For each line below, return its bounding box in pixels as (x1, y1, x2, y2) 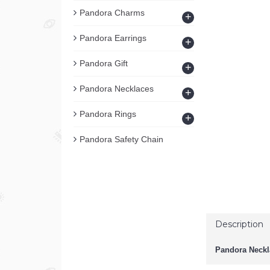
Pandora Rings (80, 109, 136, 119)
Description (215, 219, 263, 230)
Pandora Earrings (80, 33, 146, 43)
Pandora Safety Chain (80, 134, 163, 144)
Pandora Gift (80, 58, 128, 68)
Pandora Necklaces (80, 84, 154, 93)
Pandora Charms (80, 8, 145, 17)
